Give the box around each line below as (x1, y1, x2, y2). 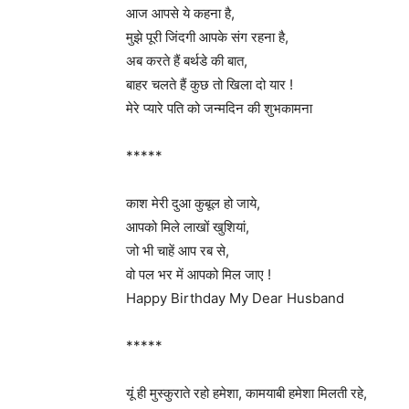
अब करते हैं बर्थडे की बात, (126, 52, 247, 69)
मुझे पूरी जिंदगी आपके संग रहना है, (126, 28, 288, 46)
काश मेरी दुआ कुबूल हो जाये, (126, 194, 260, 212)
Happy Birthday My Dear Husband (126, 289, 344, 307)
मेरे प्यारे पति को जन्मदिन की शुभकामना (126, 100, 312, 117)
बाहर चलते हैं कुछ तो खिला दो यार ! (126, 76, 293, 93)
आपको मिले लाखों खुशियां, (126, 218, 249, 236)
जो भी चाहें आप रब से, (126, 242, 229, 259)
